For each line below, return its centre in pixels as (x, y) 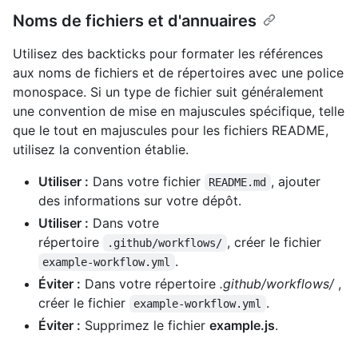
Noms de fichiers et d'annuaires (135, 20)
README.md (238, 182)
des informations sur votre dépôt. (140, 200)
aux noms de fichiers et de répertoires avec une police (178, 72)
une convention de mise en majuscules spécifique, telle (179, 111)
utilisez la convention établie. (101, 149)
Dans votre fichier (147, 181)
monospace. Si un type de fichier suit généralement (168, 91)
